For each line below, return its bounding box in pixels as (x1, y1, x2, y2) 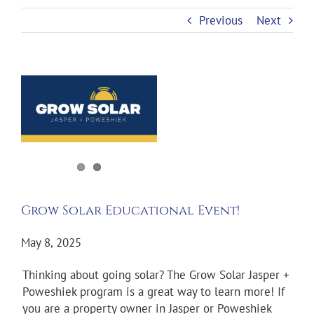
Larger (20, 92, 53, 108)
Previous (199, 13, 243, 29)
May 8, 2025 (21, 234, 81, 250)
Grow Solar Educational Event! (21, 202, 240, 220)
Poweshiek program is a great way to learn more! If (22, 283, 285, 299)
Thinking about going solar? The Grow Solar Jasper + (22, 266, 289, 282)
